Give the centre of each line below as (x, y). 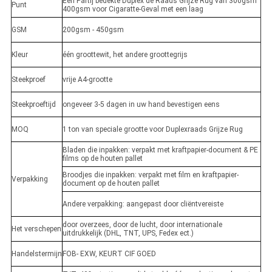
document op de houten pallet (111, 184)
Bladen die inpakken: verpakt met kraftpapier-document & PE (160, 150)
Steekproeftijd (33, 105)
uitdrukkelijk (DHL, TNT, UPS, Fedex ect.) (128, 233)
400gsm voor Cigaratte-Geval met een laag (133, 9)
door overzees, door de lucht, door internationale (142, 225)
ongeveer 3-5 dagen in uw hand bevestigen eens (141, 105)
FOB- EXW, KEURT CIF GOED (109, 254)
